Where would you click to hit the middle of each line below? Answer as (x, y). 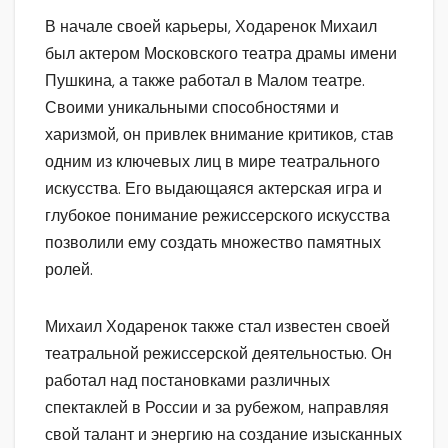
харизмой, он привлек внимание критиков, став (219, 135)
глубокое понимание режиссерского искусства (217, 216)
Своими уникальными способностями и (192, 108)
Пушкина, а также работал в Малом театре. (205, 81)
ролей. (69, 270)
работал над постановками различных (187, 381)
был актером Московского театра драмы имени (221, 54)
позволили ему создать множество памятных (213, 243)
